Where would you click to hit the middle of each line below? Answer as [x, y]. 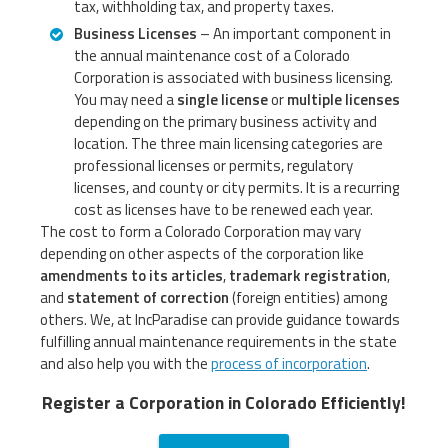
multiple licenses [343, 100]
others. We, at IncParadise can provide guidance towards [220, 320]
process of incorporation [289, 364]
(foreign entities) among [308, 298]
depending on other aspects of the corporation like [202, 254]
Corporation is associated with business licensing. [233, 78]
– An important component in [294, 34]
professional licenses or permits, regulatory [213, 166]
